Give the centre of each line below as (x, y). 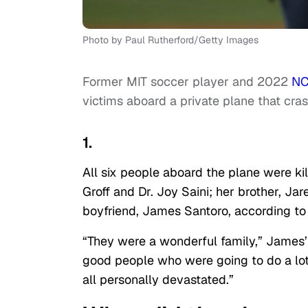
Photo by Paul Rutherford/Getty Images (170, 40)
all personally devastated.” (158, 280)
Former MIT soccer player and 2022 (187, 82)
